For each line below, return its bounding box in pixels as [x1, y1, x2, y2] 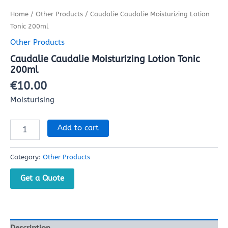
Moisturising [10, 96, 54, 105]
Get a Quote [20, 174, 64, 183]
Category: [10, 153, 43, 161]
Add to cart [57, 123, 99, 132]
